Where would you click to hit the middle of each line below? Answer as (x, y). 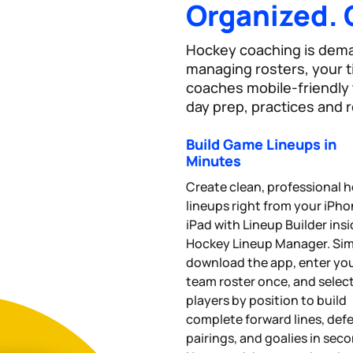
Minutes (214, 160)
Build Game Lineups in (261, 144)
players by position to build (266, 300)
